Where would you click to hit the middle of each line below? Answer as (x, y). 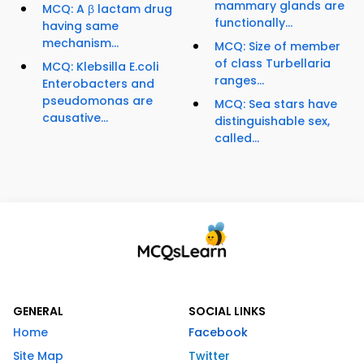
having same (80, 26)
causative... (75, 118)
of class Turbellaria (273, 64)
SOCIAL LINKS (227, 312)
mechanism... (80, 43)
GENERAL (38, 312)
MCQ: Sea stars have (276, 104)
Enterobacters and (98, 84)
